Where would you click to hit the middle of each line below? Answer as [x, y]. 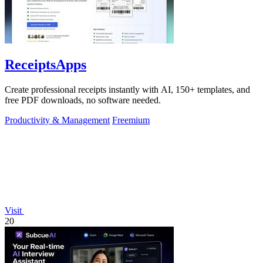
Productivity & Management [57, 120]
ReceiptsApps [45, 65]
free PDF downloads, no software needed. [83, 100]
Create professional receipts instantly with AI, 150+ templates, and [127, 90]
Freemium [131, 120]
